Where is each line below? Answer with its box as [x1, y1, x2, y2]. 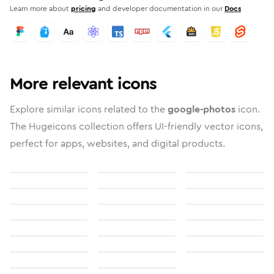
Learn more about [10, 3, 69, 14]
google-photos [168, 102, 235, 116]
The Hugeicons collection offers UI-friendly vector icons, [10, 119, 263, 133]
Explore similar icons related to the [10, 102, 168, 116]
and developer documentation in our [98, 3, 223, 14]
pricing [71, 3, 96, 14]
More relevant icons [10, 72, 157, 96]
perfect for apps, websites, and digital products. [10, 136, 225, 150]
